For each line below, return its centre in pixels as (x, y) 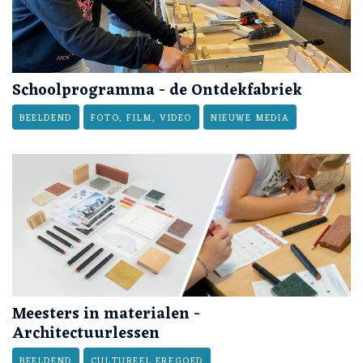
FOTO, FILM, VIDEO (141, 119)
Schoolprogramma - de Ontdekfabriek (157, 91)
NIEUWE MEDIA (250, 119)
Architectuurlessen (86, 333)
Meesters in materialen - (106, 314)
